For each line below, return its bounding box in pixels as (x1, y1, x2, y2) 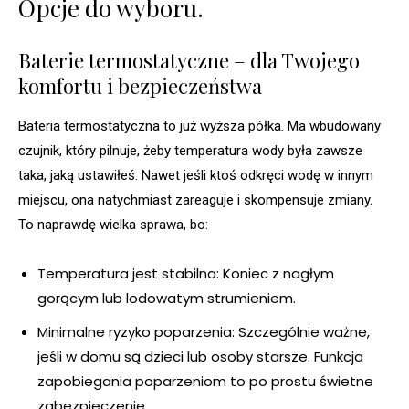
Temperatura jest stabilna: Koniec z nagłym (37, 264, 334, 284)
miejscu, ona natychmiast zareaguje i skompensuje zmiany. (18, 192, 372, 209)
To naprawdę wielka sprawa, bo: (18, 216, 208, 234)
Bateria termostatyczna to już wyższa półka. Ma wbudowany (18, 118, 381, 135)
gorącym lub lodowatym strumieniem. (37, 288, 296, 309)
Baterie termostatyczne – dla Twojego (18, 47, 360, 75)
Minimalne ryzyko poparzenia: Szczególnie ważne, (37, 322, 370, 342)
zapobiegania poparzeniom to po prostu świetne (37, 372, 373, 392)
